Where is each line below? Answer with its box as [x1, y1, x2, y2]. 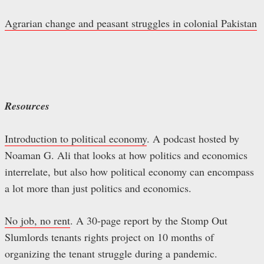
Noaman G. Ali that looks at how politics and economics [5, 148, 247, 163]
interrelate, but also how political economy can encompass [5, 164, 254, 179]
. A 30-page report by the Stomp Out [70, 213, 227, 228]
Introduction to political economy [5, 131, 147, 146]
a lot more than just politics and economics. [5, 181, 192, 196]
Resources [5, 98, 49, 114]
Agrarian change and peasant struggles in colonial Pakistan [5, 16, 257, 31]
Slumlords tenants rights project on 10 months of [5, 230, 214, 245]
